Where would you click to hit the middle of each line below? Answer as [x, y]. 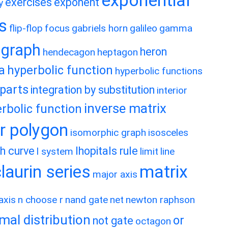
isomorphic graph [108, 133]
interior [172, 90]
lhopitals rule [107, 151]
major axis [115, 174]
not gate [113, 221]
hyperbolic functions [159, 71]
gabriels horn [100, 28]
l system [55, 151]
